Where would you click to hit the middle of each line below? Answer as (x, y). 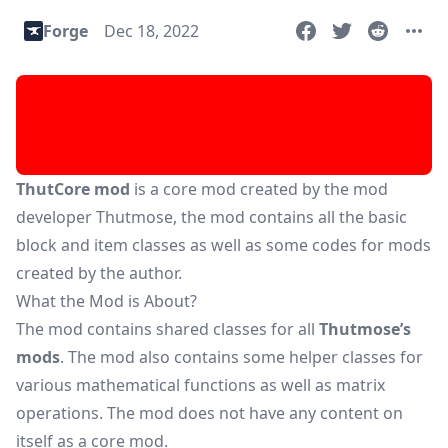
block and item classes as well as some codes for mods (223, 245)
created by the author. (99, 273)
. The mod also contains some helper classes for (241, 357)
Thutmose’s (365, 329)
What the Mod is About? (106, 301)
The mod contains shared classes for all (167, 329)
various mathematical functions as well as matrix (200, 385)
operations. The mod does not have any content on (209, 413)
